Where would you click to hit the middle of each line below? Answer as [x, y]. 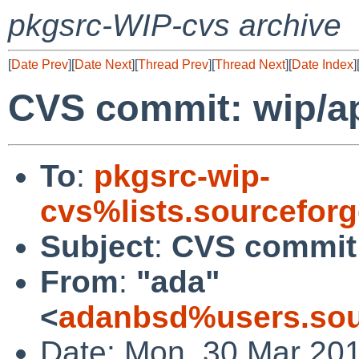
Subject [97, 246]
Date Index [323, 65]
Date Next [103, 65]
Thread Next [250, 65]
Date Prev [40, 65]
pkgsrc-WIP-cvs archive [175, 25]
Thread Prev [173, 65]
